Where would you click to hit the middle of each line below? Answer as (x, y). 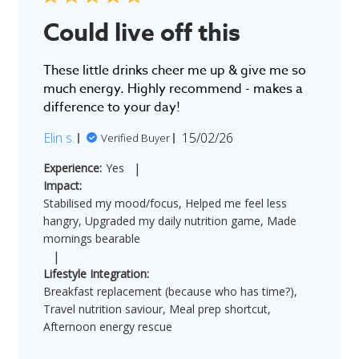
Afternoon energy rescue (108, 327)
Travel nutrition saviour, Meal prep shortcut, (157, 309)
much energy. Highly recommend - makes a (173, 89)
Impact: (63, 186)
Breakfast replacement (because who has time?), (171, 292)
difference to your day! (112, 108)
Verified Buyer (136, 138)
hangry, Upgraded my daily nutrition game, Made (170, 221)
